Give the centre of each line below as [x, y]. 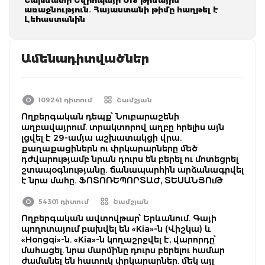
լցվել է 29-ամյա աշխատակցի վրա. [101, 138]
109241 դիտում [65, 100]
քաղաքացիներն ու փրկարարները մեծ [109, 148]
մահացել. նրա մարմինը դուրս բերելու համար [123, 250]
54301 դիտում [64, 201]
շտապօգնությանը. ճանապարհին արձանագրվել [132, 169]
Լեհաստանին [55, 19]
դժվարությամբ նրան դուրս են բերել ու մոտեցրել [130, 159]
